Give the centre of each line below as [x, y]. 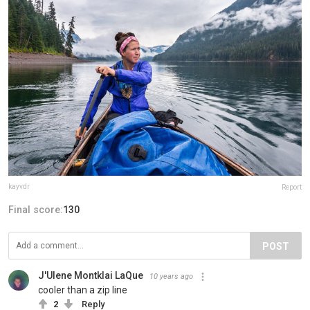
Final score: [36, 210]
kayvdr [19, 187]
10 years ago [171, 277]
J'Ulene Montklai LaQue [91, 276]
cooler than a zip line [83, 290]
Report [292, 188]
